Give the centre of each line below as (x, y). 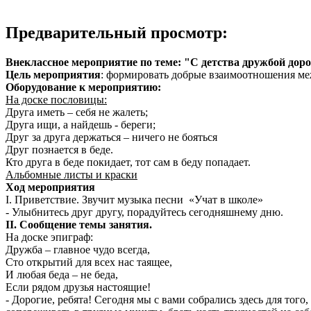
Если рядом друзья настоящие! (78, 287)
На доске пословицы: (56, 100)
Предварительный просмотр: (117, 33)
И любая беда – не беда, (62, 275)
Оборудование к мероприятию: (83, 87)
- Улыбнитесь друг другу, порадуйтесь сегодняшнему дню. (144, 212)
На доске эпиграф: (49, 237)
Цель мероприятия (53, 75)
